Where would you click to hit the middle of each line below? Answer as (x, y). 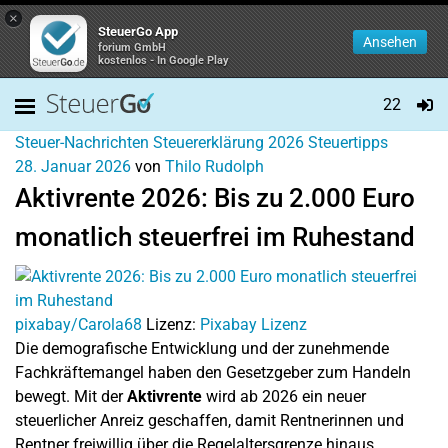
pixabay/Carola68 (78, 324)
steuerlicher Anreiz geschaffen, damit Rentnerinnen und (209, 420)
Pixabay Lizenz (253, 324)
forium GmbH (132, 47)
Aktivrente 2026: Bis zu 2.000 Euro (215, 198)
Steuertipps (348, 142)
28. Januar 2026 (73, 166)
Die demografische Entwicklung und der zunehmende (202, 348)
